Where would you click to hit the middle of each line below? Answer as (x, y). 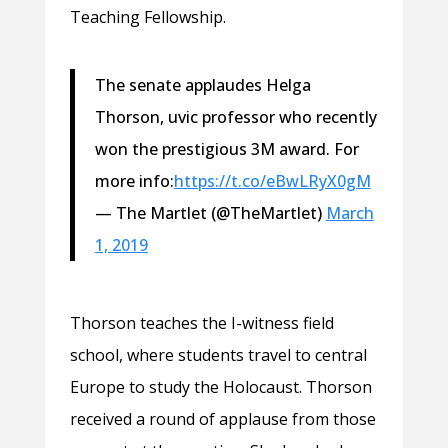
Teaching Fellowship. (147, 16)
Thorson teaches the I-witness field (201, 322)
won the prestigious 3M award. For (226, 148)
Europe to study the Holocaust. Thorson (220, 386)
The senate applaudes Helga (202, 84)
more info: (134, 180)
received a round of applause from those (222, 418)
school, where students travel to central (218, 354)
